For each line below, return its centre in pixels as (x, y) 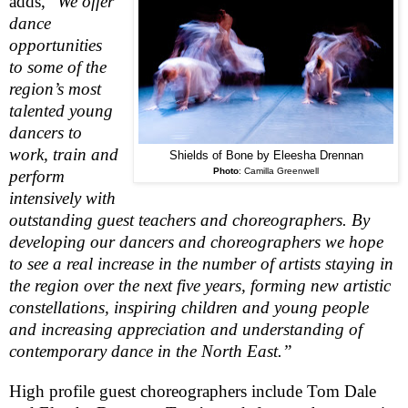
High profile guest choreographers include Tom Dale (193, 391)
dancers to (46, 132)
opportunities (56, 45)
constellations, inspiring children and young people (189, 307)
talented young (61, 110)
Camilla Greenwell (281, 170)
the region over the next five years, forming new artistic (200, 285)
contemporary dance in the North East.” (151, 351)
